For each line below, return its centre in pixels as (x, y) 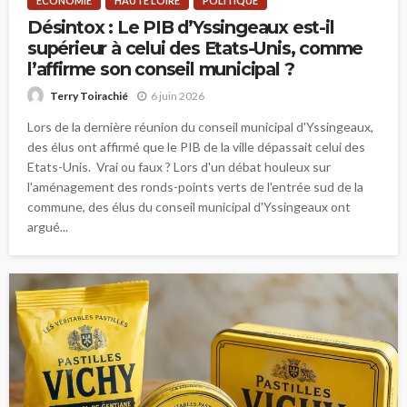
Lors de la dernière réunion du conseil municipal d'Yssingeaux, (200, 127)
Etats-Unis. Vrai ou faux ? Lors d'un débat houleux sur (179, 167)
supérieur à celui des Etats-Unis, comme (195, 48)
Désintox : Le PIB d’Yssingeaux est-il (181, 27)
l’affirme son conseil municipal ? (161, 69)
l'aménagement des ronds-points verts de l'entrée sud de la (195, 187)
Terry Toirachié (89, 96)
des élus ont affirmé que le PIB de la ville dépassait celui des (196, 147)
